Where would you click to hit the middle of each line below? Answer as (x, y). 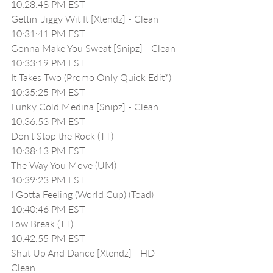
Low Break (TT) (42, 223)
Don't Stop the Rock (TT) (63, 136)
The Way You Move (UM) (64, 165)
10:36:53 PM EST (48, 121)
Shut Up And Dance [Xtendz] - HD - (87, 253)
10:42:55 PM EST (48, 238)
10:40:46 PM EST (48, 209)
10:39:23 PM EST (48, 179)
